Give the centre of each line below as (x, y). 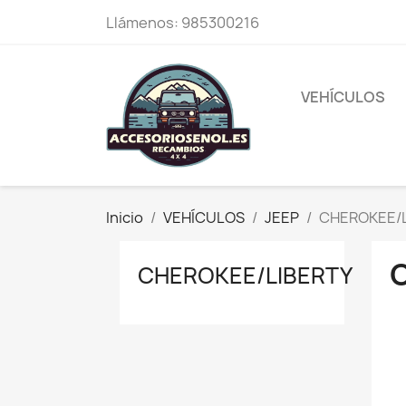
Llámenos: (144, 23)
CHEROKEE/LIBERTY (245, 275)
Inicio (125, 217)
